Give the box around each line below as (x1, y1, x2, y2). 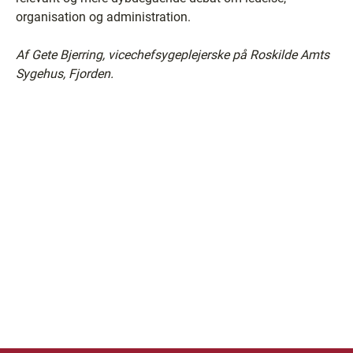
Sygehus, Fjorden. (16, 66, 113, 81)
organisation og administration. (16, 9, 191, 24)
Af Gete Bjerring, (16, 47, 108, 62)
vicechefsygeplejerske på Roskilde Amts (108, 47, 329, 62)
